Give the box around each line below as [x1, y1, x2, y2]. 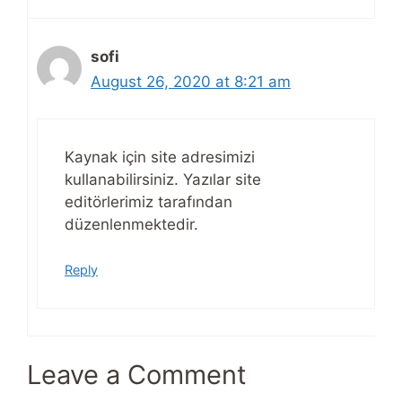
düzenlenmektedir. [65, 214, 198, 233]
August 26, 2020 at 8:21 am [91, 73, 291, 92]
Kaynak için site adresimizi [65, 147, 255, 166]
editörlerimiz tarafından [65, 192, 232, 211]
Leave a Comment [27, 358, 247, 390]
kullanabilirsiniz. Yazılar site [65, 170, 261, 188]
